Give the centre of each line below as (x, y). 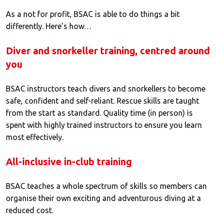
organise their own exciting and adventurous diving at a (103, 198)
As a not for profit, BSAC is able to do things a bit (93, 14)
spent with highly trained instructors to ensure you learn (104, 125)
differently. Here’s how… (49, 26)
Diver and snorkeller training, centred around (108, 51)
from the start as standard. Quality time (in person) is (99, 113)
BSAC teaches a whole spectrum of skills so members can (106, 186)
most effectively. (35, 137)
